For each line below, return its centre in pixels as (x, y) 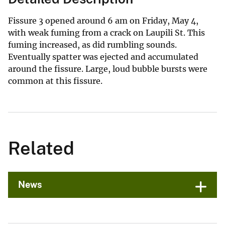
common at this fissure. (55, 81)
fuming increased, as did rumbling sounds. (92, 45)
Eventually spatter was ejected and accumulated (103, 57)
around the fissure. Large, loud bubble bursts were (108, 69)
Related (41, 148)
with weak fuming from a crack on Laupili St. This (106, 33)
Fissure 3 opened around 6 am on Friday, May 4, (103, 21)
